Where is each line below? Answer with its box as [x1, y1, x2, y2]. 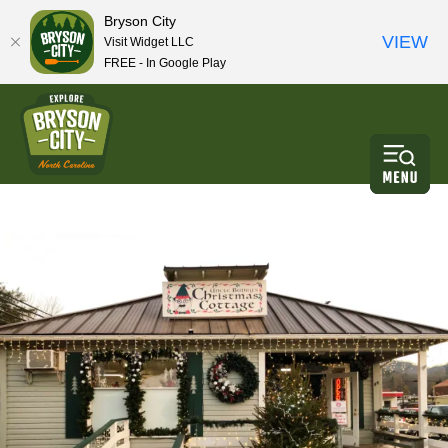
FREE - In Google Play [104, 55, 226, 70]
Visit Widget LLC [104, 34, 194, 49]
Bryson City [104, 12, 176, 29]
